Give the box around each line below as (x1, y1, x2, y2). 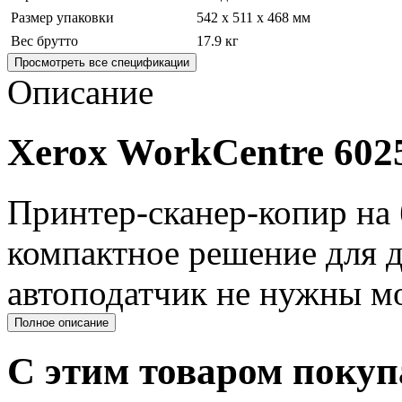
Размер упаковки (11, 9, 114, 25)
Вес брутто (11, 32, 78, 48)
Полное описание (14, 315, 109, 329)
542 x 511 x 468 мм (197, 9, 310, 25)
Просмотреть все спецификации (14, 55, 189, 69)
